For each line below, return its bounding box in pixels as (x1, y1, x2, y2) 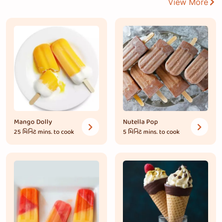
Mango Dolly (14, 116, 52, 128)
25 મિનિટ (14, 127, 38, 137)
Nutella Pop (123, 116, 158, 128)
